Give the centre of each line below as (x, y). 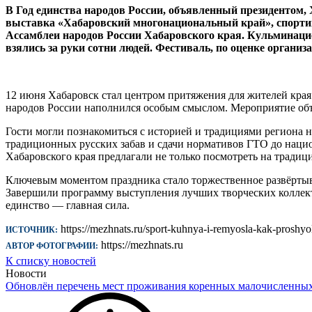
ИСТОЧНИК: (32, 229)
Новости (26, 273)
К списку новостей (51, 260)
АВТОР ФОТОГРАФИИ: (52, 245)
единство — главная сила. (68, 205)
